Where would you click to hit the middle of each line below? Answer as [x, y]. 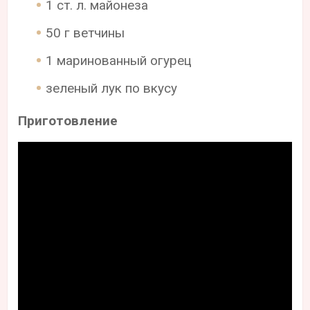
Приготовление [68, 120]
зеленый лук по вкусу [112, 88]
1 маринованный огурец [119, 60]
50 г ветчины [85, 33]
